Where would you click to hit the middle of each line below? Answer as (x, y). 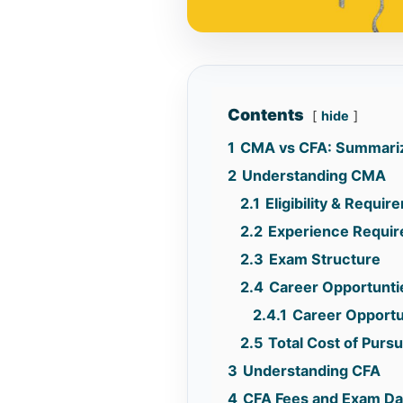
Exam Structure (325, 259)
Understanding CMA (314, 175)
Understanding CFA (312, 370)
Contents (266, 114)
